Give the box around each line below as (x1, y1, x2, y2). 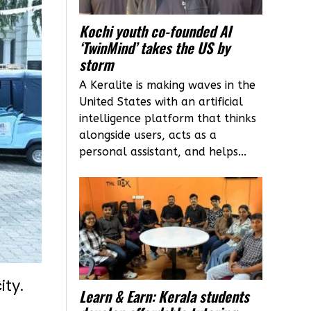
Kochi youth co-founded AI (79, 19, 232, 42)
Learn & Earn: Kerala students (79, 285, 250, 308)
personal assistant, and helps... (79, 144, 247, 158)
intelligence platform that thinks (79, 111, 257, 125)
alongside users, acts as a (79, 128, 217, 142)
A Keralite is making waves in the (79, 78, 256, 92)
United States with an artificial (79, 94, 244, 108)
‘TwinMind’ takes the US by (79, 36, 230, 58)
